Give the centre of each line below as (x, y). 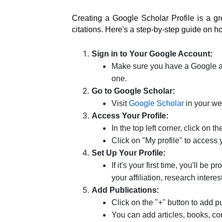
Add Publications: (125, 190)
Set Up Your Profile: (129, 153)
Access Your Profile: (130, 115)
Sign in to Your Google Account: (152, 54)
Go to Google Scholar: (133, 91)
